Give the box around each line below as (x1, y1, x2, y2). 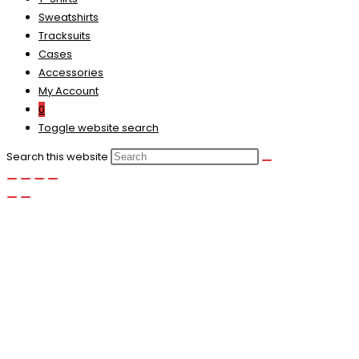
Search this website (6, 149, 111, 165)
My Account (38, 83, 99, 99)
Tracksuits (38, 28, 91, 44)
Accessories (38, 65, 103, 81)
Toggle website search (38, 120, 159, 136)
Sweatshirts (38, 10, 99, 26)
